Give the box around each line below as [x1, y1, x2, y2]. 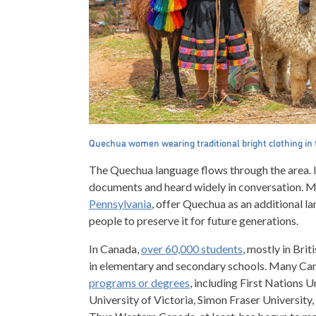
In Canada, [89, 242, 141, 256]
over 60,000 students [141, 242, 243, 256]
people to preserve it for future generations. [89, 214, 298, 228]
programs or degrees [89, 276, 190, 290]
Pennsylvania [89, 197, 152, 211]
